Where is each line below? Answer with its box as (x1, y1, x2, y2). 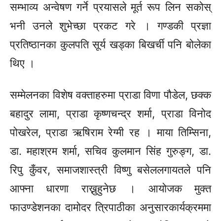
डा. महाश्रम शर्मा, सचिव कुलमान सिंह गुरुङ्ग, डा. (10, 145, 211, 158)
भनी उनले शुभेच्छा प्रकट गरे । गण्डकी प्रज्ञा (10, 19, 211, 33)
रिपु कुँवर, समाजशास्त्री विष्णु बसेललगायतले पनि (10, 163, 211, 177)
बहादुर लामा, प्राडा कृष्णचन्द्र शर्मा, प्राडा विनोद (10, 107, 211, 120)
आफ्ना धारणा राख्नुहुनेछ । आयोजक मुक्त (10, 182, 211, 195)
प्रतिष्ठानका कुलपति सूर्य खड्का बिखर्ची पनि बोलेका (10, 38, 211, 51)
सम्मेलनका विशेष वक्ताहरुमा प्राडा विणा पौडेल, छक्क (10, 88, 211, 102)
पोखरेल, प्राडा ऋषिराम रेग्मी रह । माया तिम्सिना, (10, 126, 211, 139)
